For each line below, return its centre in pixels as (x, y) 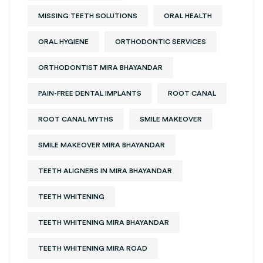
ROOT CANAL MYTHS (76, 119)
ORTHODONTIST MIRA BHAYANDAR (100, 68)
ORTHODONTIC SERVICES (161, 42)
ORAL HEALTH (188, 16)
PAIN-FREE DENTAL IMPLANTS (90, 94)
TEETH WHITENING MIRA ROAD (93, 249)
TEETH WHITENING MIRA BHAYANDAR (104, 223)
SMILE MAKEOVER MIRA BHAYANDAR (102, 145)
